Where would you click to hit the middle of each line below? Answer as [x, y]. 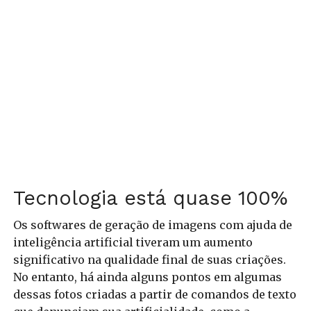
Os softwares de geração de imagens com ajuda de [152, 225]
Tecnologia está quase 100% [150, 197]
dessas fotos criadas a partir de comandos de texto [154, 294]
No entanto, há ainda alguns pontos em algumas [147, 277]
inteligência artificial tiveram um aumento [133, 242]
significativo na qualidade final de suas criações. [149, 259]
